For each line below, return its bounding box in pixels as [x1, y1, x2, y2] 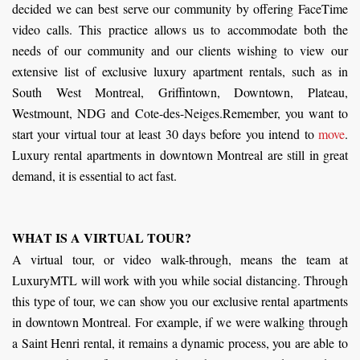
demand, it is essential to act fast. [12, 166, 177, 184]
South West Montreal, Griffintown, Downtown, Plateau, [12, 83, 348, 100]
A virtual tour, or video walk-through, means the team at [12, 250, 348, 268]
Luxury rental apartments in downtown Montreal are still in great [12, 145, 348, 163]
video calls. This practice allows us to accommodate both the [12, 20, 348, 38]
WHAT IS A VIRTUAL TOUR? [12, 227, 191, 247]
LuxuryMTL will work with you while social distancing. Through [12, 271, 348, 288]
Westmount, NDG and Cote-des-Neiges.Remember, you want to [12, 104, 348, 121]
